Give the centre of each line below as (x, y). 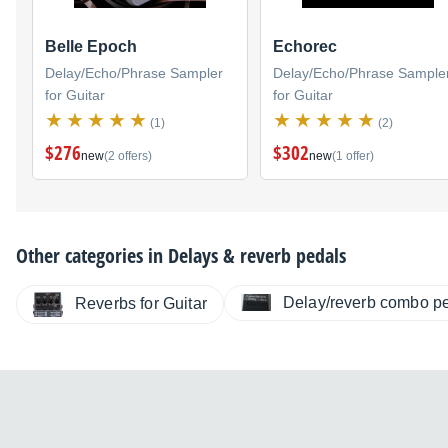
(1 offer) (353, 155)
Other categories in (92, 255)
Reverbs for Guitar (141, 304)
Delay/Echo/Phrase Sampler (134, 72)
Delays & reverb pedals (257, 255)
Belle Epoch (91, 46)
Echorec (305, 46)
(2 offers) (128, 155)
